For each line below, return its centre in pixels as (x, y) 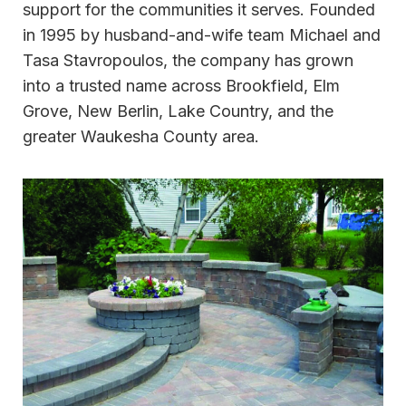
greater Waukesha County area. (141, 136)
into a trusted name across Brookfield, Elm (181, 85)
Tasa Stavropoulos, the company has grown (188, 60)
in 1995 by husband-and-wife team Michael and (202, 34)
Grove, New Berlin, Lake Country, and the (178, 111)
